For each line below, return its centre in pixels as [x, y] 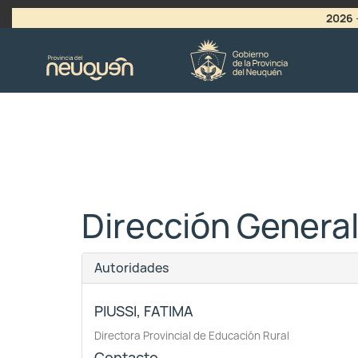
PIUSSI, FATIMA [144, 311]
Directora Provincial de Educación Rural [192, 336]
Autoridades [132, 268]
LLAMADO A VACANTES [96, 35]
